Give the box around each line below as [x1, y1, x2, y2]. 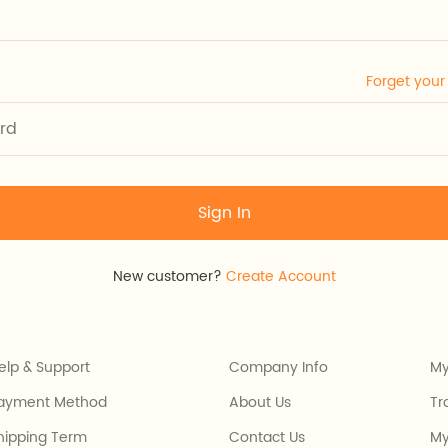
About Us [229, 391, 292, 414]
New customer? [112, 265, 226, 288]
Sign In [197, 200, 251, 226]
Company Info [229, 356, 329, 379]
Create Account [225, 265, 336, 288]
